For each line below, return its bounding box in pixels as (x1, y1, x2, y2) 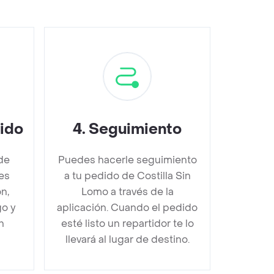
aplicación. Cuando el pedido (57, 201, 198, 214)
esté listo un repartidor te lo (61, 217, 194, 230)
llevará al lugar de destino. (65, 232, 190, 246)
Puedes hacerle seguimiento (57, 153, 197, 166)
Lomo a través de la (81, 185, 174, 198)
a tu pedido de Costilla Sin (64, 169, 191, 182)
